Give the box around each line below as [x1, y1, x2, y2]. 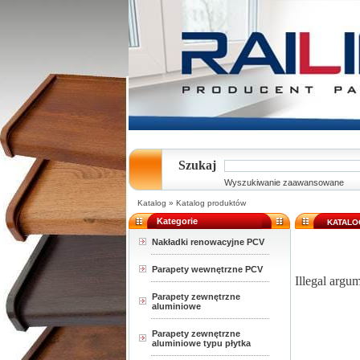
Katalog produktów [176, 198, 246, 207]
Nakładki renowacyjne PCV [152, 237, 264, 247]
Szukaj [178, 158, 216, 172]
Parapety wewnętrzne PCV [152, 264, 263, 274]
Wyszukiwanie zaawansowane [224, 178, 344, 187]
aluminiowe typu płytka [152, 338, 251, 348]
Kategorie [157, 216, 198, 226]
